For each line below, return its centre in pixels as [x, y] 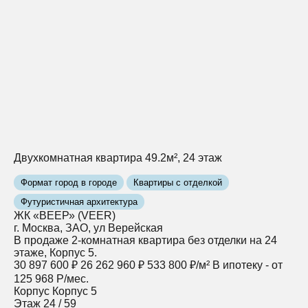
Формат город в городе [69, 183]
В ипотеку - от [247, 265]
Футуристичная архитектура [79, 202]
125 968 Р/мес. [51, 279]
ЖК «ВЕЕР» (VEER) [65, 216]
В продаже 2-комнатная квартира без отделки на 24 [145, 241]
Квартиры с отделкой [178, 183]
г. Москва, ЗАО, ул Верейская [88, 228]
